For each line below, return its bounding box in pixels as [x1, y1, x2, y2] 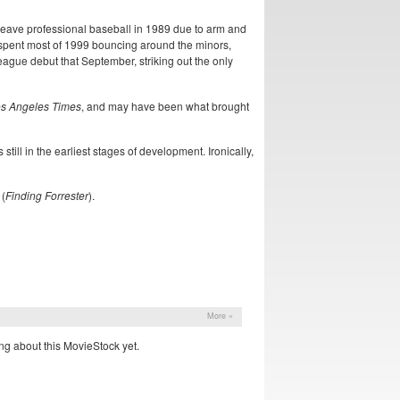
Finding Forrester [5, 187, 88, 204]
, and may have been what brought [81, 97, 249, 113]
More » [207, 310, 233, 322]
